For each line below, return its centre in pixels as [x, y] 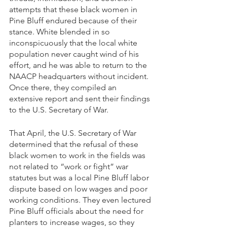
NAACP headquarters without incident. [80, 76]
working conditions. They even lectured [81, 200]
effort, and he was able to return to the [79, 65]
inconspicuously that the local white [74, 43]
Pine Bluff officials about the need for [77, 211]
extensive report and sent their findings [81, 98]
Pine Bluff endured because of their [74, 20]
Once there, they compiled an [64, 87]
